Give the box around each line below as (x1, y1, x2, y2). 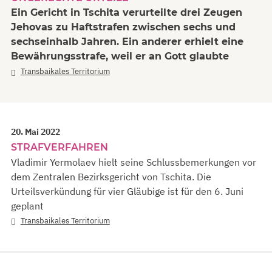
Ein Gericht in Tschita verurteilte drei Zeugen (11, 7, 242, 19)
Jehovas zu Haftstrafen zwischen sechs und (11, 21, 236, 33)
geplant (11, 199, 44, 212)
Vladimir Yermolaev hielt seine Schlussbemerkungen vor (11, 155, 256, 168)
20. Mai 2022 (11, 126, 60, 137)
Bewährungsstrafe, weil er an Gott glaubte (11, 50, 229, 63)
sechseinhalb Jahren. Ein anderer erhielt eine (11, 36, 243, 48)
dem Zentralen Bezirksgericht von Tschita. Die (11, 170, 211, 183)
